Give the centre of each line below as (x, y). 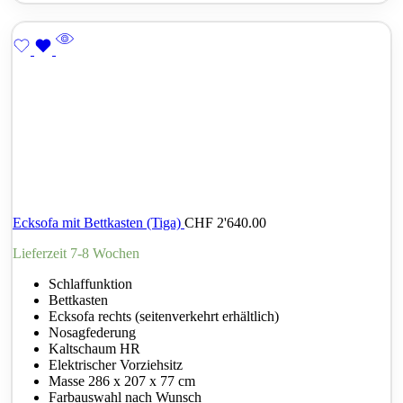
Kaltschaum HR (94, 349)
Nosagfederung (92, 333)
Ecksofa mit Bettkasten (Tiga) (99, 223)
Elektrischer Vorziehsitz (116, 365)
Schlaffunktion (90, 284)
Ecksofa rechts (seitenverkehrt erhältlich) (164, 317)
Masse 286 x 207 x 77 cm (122, 381)
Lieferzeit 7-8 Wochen (76, 254)
